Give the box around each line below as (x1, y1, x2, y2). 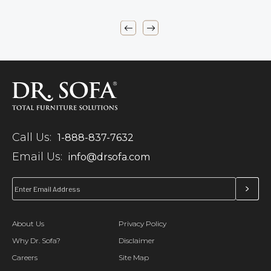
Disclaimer (119, 236, 155, 246)
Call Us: (12, 131, 51, 145)
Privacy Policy (119, 219, 167, 229)
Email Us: (12, 150, 62, 164)
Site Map (119, 253, 149, 263)
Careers (12, 253, 38, 263)
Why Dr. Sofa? (12, 236, 60, 246)
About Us (12, 219, 44, 229)
